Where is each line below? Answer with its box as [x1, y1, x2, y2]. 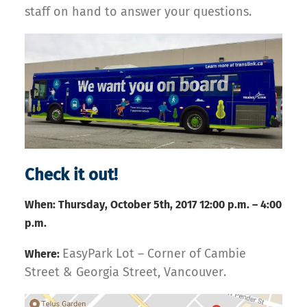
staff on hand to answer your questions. [25, 3, 251, 19]
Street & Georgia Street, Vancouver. [25, 264, 226, 280]
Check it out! [25, 164, 118, 184]
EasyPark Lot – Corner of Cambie [62, 245, 246, 261]
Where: [25, 247, 62, 260]
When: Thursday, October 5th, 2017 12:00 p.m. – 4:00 [25, 197, 282, 211]
